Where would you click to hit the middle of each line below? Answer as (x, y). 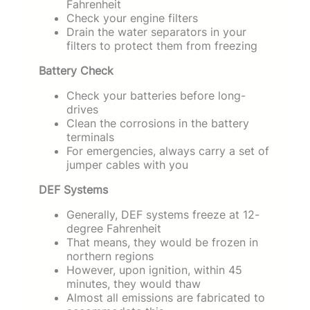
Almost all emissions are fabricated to (166, 297)
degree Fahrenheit (114, 228)
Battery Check (76, 70)
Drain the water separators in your (156, 31)
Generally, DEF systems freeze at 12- (163, 214)
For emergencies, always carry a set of (168, 151)
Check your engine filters (132, 18)
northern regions (110, 256)
